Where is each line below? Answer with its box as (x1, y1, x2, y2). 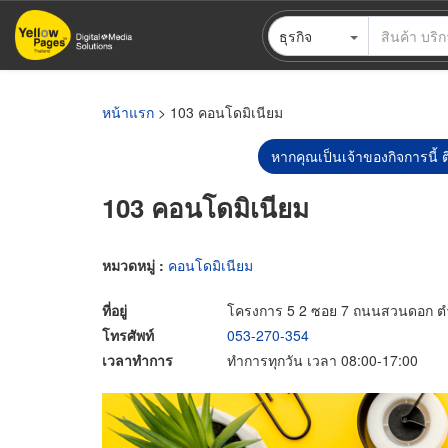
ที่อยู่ (102, 299, 127, 320)
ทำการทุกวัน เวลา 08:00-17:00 (227, 349, 418, 370)
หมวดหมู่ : (102, 254, 168, 275)
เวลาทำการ (102, 349, 173, 370)
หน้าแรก (102, 102, 154, 122)
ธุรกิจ (278, 25, 312, 46)
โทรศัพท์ (102, 324, 154, 345)
